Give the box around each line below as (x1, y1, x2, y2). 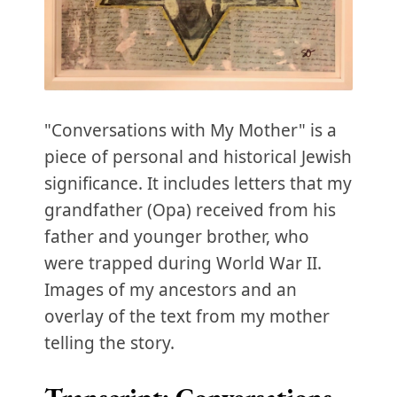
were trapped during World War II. (44, 251, 322, 275)
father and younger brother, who (44, 224, 309, 248)
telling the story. (44, 331, 175, 354)
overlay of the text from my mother (44, 304, 330, 328)
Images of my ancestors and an (44, 277, 297, 301)
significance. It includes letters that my (44, 171, 352, 195)
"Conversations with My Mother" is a (44, 118, 337, 142)
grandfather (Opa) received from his (44, 198, 336, 222)
